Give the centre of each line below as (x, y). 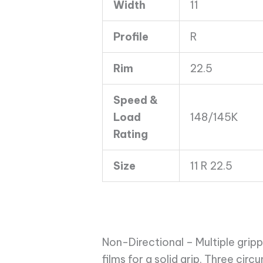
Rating (131, 134)
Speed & (136, 100)
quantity (123, 49)
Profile (131, 37)
